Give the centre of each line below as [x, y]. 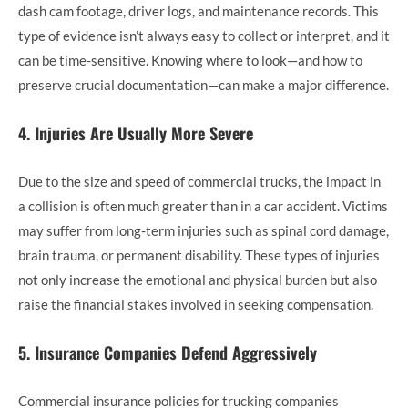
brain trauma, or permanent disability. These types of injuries [199, 255]
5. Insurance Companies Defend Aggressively [168, 353]
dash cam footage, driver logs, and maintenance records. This [199, 11]
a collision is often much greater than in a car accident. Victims [203, 206]
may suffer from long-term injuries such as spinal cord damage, [204, 231]
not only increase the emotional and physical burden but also [198, 280]
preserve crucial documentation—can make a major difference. [204, 85]
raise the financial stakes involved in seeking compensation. [196, 305]
